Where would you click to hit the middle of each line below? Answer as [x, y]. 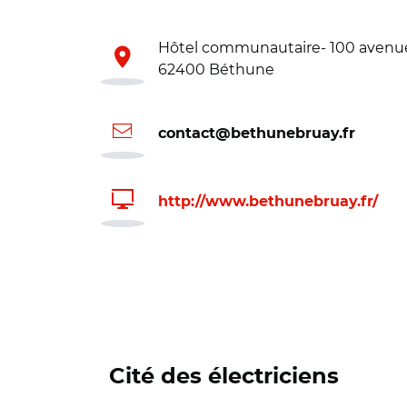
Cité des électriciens [224, 377]
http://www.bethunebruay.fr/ [268, 201]
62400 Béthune [216, 69]
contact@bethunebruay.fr [257, 133]
